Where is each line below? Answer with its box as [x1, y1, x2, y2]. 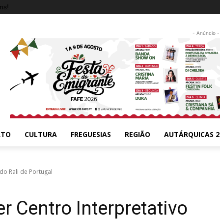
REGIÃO [125, 129, 150, 139]
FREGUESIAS [71, 129, 111, 139]
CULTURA [25, 129, 57, 139]
